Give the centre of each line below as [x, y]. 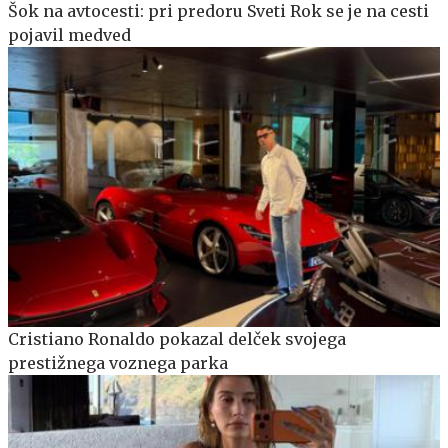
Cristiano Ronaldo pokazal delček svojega [177, 339]
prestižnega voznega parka [118, 363]
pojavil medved [69, 34]
